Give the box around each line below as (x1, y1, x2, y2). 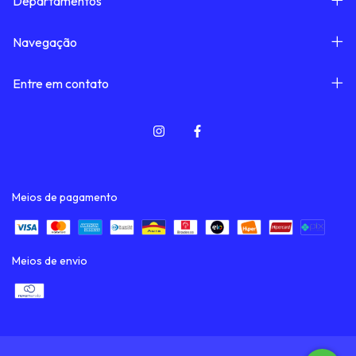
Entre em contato (13, 75, 109, 91)
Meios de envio (12, 253, 87, 268)
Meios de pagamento (12, 189, 118, 204)
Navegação (13, 33, 77, 50)
